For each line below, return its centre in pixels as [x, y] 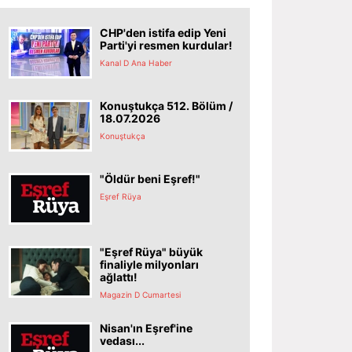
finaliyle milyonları [149, 264]
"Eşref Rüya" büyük [151, 251]
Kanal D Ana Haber [136, 62]
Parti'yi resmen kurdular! [166, 45]
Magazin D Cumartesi [140, 294]
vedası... [122, 340]
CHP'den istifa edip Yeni [163, 32]
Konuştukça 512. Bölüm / [166, 105]
